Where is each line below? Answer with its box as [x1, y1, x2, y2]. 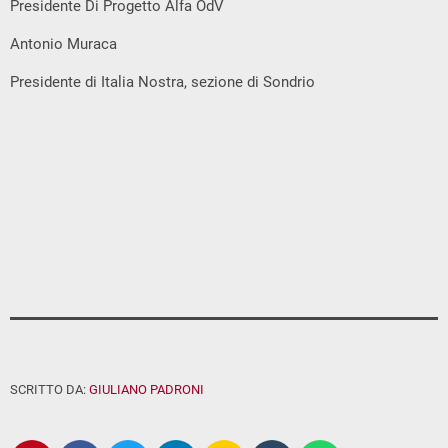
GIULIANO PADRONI [89, 381, 204, 397]
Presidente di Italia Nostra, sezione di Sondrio [10, 72, 315, 91]
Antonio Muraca [10, 34, 117, 53]
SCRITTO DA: [10, 381, 89, 397]
